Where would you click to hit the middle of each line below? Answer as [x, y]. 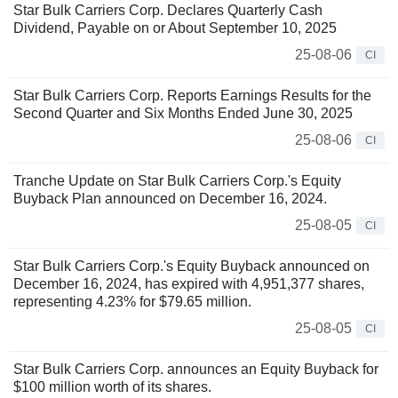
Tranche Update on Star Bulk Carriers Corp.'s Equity [177, 181]
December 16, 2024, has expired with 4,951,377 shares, [189, 284]
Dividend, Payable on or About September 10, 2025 [175, 28]
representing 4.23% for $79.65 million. [132, 302]
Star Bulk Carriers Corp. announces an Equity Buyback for [196, 370]
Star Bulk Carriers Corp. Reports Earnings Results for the [192, 96]
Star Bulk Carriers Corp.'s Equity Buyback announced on [191, 267]
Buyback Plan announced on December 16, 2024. [170, 199]
